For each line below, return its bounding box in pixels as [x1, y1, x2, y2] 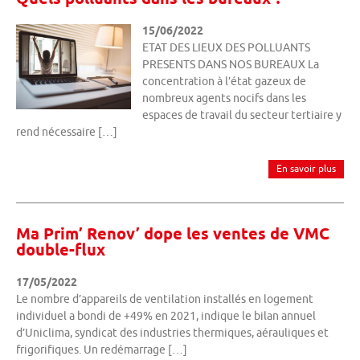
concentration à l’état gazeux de [141, 75, 306, 88]
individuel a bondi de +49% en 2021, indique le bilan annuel [16, 309, 316, 323]
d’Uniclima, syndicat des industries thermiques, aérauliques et [16, 326, 329, 340]
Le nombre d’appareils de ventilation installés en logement [16, 292, 313, 306]
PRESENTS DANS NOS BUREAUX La [141, 58, 319, 72]
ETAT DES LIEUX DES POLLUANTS [141, 41, 310, 55]
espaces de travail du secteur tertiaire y [141, 108, 342, 122]
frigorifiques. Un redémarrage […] [16, 343, 187, 357]
